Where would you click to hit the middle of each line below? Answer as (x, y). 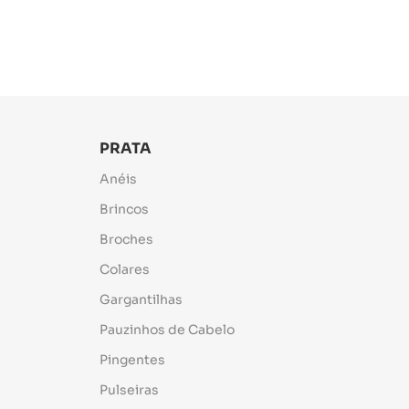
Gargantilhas (142, 299)
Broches (127, 239)
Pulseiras (130, 390)
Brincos (125, 209)
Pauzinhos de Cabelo (168, 330)
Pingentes (133, 360)
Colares (125, 269)
